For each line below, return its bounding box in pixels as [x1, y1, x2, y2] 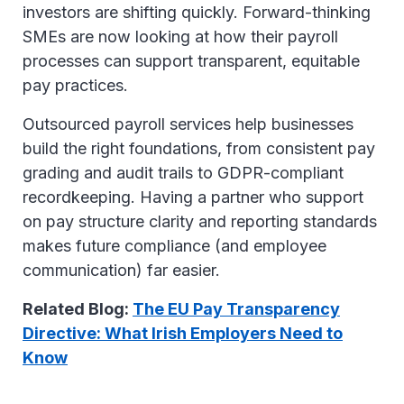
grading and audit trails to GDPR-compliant [23, 163, 344, 182]
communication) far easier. [23, 261, 225, 280]
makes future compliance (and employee [23, 236, 326, 255]
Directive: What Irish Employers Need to [23, 324, 343, 343]
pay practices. [23, 76, 133, 95]
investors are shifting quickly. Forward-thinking [23, 3, 371, 22]
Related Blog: [23, 299, 133, 318]
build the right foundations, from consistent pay [23, 139, 375, 158]
